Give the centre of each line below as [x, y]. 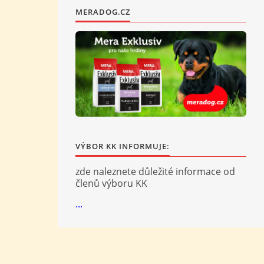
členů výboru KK [111, 183]
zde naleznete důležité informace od [155, 171]
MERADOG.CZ [103, 12]
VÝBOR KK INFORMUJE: [123, 146]
